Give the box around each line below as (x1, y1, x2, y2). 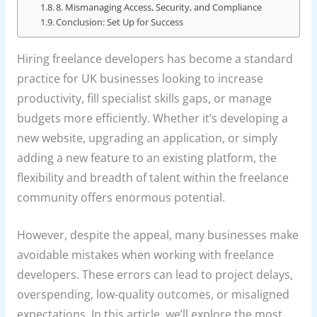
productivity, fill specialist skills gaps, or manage (16, 90, 272, 106)
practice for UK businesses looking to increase (16, 70, 263, 86)
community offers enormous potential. (16, 189, 225, 205)
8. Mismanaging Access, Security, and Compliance (56, 1, 263, 14)
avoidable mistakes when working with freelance (16, 246, 274, 263)
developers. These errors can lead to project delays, (16, 266, 293, 282)
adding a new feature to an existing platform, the (16, 149, 277, 166)
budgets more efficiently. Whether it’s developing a (16, 110, 288, 126)
